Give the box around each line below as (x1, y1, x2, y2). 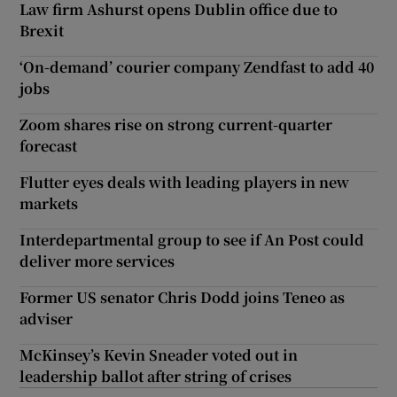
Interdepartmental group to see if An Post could (19, 229, 365, 250)
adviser (19, 307, 74, 329)
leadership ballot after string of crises (19, 365, 292, 386)
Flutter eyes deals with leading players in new (19, 171, 350, 192)
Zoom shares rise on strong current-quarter (19, 113, 333, 135)
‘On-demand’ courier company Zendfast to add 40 (19, 56, 375, 77)
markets (19, 192, 79, 214)
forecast (19, 135, 78, 156)
